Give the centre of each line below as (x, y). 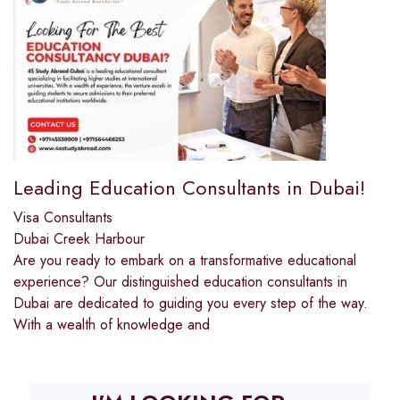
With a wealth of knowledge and (112, 325)
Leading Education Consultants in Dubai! (189, 188)
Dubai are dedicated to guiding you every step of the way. (191, 304)
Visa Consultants (63, 218)
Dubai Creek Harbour (79, 239)
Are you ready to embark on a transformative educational (185, 261)
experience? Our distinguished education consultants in (180, 282)
